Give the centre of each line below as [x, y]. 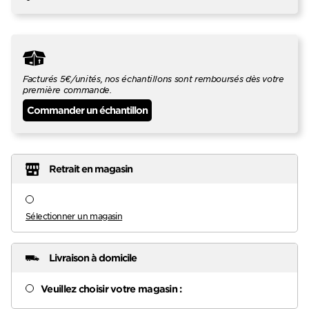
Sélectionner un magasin [74, 216]
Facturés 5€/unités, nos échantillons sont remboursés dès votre [153, 78]
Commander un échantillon [88, 110]
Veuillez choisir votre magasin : [111, 288]
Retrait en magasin [91, 169]
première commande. [67, 89]
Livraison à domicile [93, 258]
